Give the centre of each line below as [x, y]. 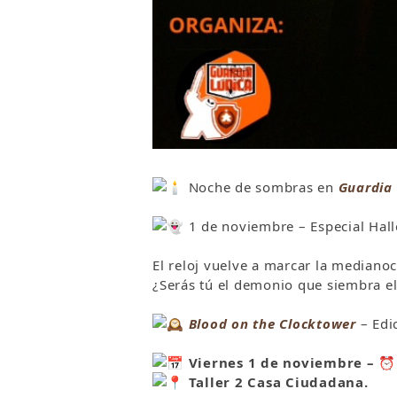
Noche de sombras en [259, 187]
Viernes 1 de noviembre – [281, 363]
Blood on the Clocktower [272, 324]
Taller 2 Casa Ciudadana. [276, 382]
